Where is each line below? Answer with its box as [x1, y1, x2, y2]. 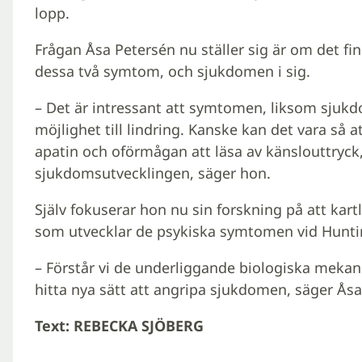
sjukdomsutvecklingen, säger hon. [34, 163, 271, 183]
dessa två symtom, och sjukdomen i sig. [34, 61, 310, 82]
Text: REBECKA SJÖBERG [34, 316, 204, 336]
